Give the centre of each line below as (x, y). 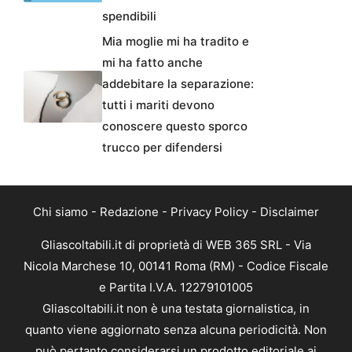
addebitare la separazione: (178, 84)
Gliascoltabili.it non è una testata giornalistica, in (176, 309)
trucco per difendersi (162, 148)
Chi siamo (60, 212)
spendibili (129, 16)
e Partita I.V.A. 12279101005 (176, 288)
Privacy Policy (209, 212)
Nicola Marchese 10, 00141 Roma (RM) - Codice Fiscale (176, 266)
